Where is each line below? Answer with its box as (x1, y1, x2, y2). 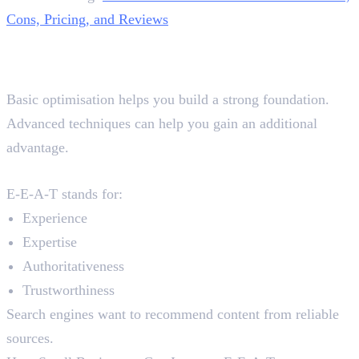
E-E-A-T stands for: (6, 186, 123, 203)
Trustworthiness (22, 282, 115, 299)
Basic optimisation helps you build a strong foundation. (6, 91, 329, 108)
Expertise (22, 234, 77, 251)
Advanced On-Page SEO (6, 30, 276, 60)
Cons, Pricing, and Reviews (6, 11, 168, 28)
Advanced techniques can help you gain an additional (6, 115, 317, 132)
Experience (22, 210, 87, 227)
